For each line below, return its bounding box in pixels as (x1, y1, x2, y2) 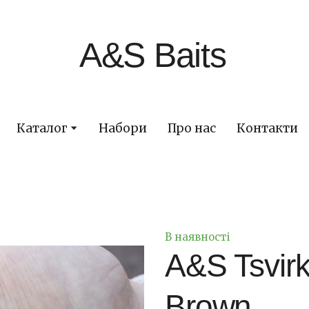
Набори (98, 122, 147, 135)
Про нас (167, 122, 216, 135)
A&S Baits (79, 35, 226, 74)
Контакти (236, 122, 298, 135)
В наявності (165, 232, 230, 243)
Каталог (16, 122, 68, 135)
